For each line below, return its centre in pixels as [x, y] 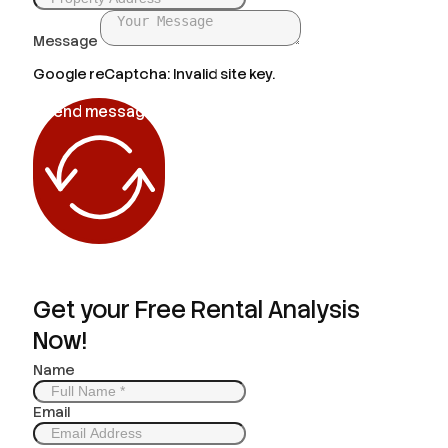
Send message [99, 112]
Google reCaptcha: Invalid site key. [154, 73]
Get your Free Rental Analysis [196, 310]
